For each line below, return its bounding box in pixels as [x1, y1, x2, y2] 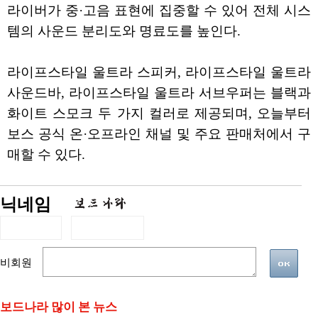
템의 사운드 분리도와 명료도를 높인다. [7, 23, 241, 39]
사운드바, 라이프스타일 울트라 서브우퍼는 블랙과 [7, 85, 311, 101]
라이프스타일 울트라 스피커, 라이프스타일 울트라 [7, 65, 311, 80]
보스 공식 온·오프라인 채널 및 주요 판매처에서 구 [7, 126, 311, 142]
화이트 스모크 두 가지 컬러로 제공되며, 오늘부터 [7, 106, 311, 121]
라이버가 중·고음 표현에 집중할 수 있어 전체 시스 [7, 3, 311, 18]
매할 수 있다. [7, 147, 85, 163]
